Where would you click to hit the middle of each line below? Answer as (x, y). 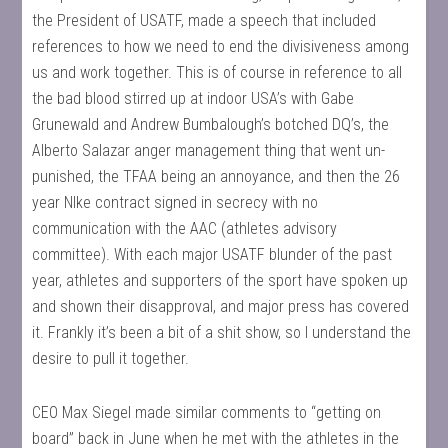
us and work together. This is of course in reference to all (217, 72)
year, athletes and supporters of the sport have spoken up (220, 280)
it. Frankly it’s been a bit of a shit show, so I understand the (222, 332)
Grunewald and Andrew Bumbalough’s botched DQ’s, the (211, 124)
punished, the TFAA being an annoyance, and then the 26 (216, 176)
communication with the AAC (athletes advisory (185, 228)
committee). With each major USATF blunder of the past (212, 254)
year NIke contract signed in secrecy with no (175, 202)
